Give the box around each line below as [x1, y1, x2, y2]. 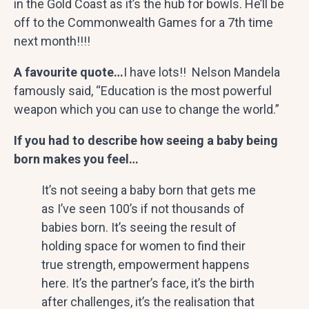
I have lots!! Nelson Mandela [123, 64, 280, 79]
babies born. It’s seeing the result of [41, 219, 237, 235]
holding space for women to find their [41, 238, 246, 253]
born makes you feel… [14, 151, 139, 166]
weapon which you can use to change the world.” [14, 101, 279, 117]
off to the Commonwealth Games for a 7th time [14, 14, 273, 30]
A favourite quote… [14, 64, 123, 79]
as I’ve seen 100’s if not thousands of [41, 201, 245, 216]
